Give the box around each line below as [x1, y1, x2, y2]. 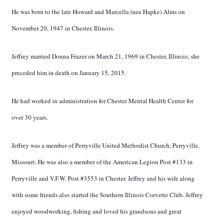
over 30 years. [12, 113, 48, 122]
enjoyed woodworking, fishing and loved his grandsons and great [12, 207, 182, 216]
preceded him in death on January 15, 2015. [12, 68, 126, 77]
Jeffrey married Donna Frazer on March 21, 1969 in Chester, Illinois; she [12, 52, 200, 61]
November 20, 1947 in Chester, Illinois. [12, 24, 114, 32]
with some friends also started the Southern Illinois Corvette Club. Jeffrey [12, 190, 203, 199]
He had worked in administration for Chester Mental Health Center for [12, 96, 193, 105]
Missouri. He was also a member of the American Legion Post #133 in [12, 157, 193, 166]
